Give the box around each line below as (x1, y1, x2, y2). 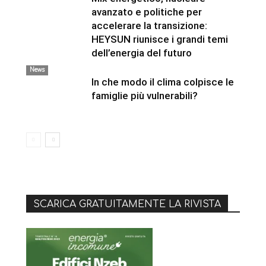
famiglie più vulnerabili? (91, 89, 198, 102)
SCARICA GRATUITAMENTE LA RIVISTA (33, 198, 221, 210)
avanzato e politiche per (91, 5, 202, 18)
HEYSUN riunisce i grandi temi (91, 33, 228, 45)
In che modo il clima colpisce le (91, 75, 234, 88)
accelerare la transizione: (91, 19, 207, 31)
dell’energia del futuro (91, 46, 192, 59)
